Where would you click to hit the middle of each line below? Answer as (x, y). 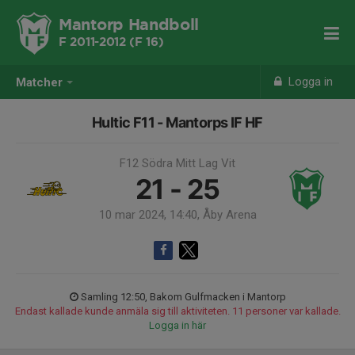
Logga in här (177, 325)
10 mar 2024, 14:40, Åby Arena (177, 215)
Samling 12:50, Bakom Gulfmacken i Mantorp (183, 297)
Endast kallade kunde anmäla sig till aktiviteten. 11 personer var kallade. (177, 311)
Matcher (39, 83)
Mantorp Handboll (129, 25)
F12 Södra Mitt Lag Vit (177, 163)
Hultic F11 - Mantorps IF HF (177, 122)
